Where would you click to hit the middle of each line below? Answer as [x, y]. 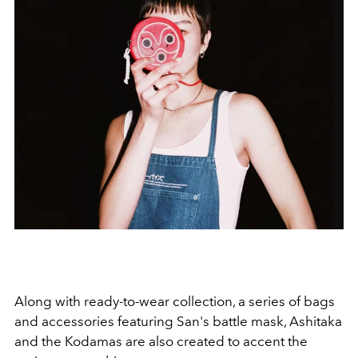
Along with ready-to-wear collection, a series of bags [175, 301]
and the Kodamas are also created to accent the [161, 341]
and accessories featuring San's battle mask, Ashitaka [178, 321]
